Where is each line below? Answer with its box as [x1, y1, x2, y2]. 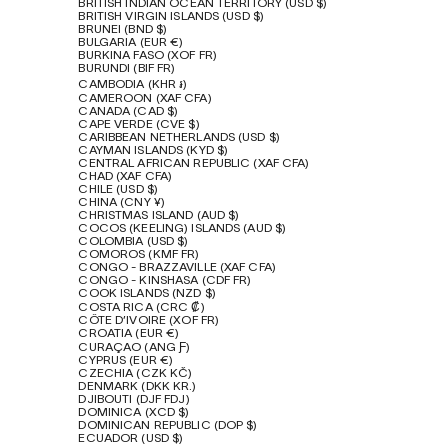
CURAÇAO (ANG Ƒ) [78, 342, 191, 354]
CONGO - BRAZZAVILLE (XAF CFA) [78, 262, 276, 274]
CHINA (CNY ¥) [78, 197, 166, 209]
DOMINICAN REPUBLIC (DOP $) [78, 420, 258, 432]
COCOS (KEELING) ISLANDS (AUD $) [78, 223, 287, 235]
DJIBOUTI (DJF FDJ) [78, 394, 190, 406]
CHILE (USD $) [78, 184, 159, 196]
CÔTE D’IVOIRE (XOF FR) [78, 315, 220, 327]
